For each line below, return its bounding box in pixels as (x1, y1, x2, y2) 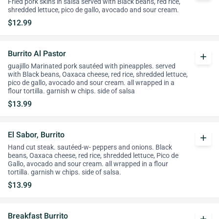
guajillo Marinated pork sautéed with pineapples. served (8, 62, 175, 70)
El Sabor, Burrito (8, 130, 65, 139)
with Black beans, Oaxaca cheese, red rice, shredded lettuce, (8, 70, 188, 79)
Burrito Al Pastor (8, 49, 66, 58)
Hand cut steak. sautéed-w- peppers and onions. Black (8, 143, 172, 152)
